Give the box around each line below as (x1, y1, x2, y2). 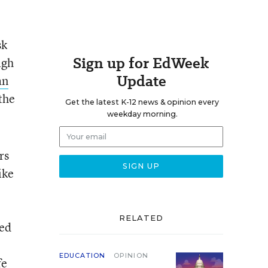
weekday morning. (106, 109, 178, 118)
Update (116, 71, 166, 92)
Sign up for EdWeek (73, 53, 209, 74)
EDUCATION (59, 251, 105, 260)
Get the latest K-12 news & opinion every (65, 98, 219, 106)
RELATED (118, 213, 164, 223)
